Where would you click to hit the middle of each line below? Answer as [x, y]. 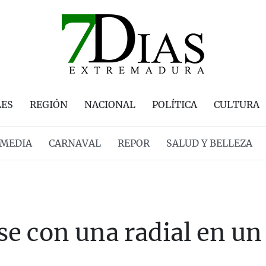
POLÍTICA [175, 104]
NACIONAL [110, 104]
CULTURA [237, 104]
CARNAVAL [75, 143]
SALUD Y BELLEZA [209, 143]
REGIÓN [49, 104]
